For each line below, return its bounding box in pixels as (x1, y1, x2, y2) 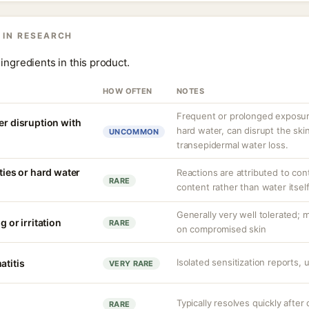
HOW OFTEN (103, 86, 152, 96)
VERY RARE (109, 259, 154, 268)
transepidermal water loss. (177, 139, 288, 150)
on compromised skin (177, 223, 266, 235)
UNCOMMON (109, 127, 159, 137)
